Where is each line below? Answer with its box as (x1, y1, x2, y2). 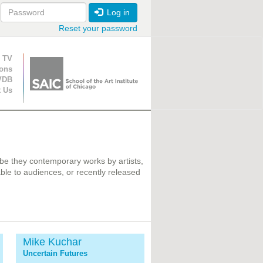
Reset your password (59, 23, 137, 33)
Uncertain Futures (23, 249, 88, 258)
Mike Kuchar (23, 236, 82, 248)
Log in (104, 8, 130, 18)
